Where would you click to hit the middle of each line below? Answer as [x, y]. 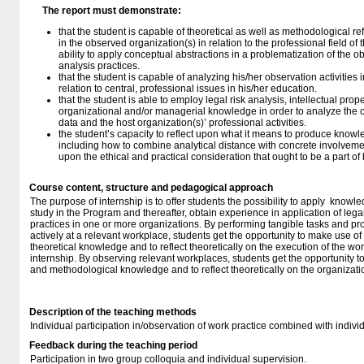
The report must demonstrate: [112, 11]
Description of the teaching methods [113, 312]
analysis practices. [99, 66]
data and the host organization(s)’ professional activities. [182, 123]
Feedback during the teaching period [113, 345]
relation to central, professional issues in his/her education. [188, 89]
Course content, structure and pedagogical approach [151, 188]
